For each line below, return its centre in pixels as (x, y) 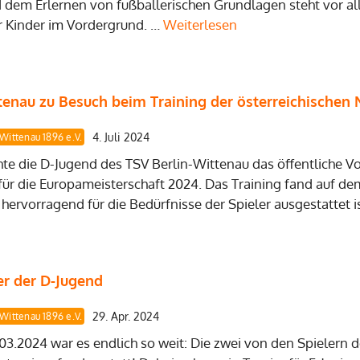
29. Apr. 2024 (126, 316)
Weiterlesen (200, 25)
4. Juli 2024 (121, 137)
